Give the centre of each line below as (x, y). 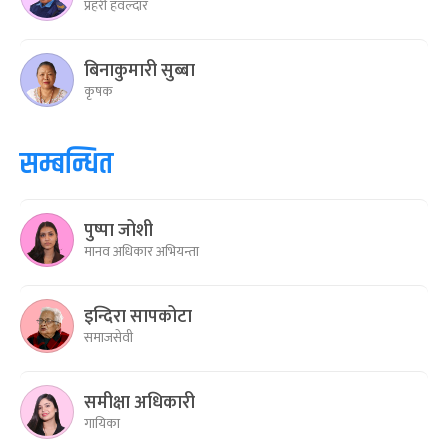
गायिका (102, 423)
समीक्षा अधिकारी (139, 402)
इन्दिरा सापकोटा (138, 316)
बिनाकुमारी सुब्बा (139, 70)
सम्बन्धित (66, 165)
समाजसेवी (108, 337)
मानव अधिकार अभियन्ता (141, 251)
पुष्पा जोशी (118, 230)
